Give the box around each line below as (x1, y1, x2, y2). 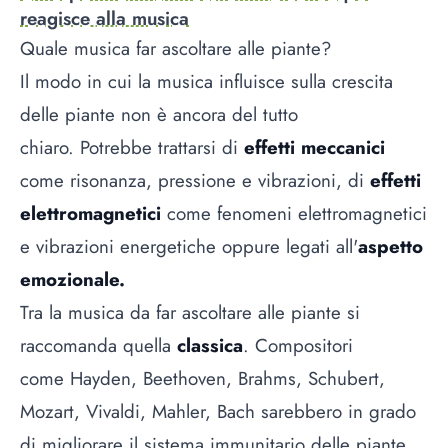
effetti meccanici (244, 134, 385, 162)
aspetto (358, 233, 423, 261)
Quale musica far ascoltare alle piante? (20, 35, 331, 63)
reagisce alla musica (20, 5, 189, 33)
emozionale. (20, 266, 131, 294)
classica (177, 332, 243, 360)
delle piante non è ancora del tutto (20, 101, 298, 129)
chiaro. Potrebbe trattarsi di (20, 134, 244, 162)
